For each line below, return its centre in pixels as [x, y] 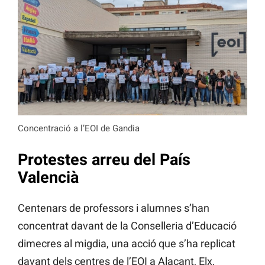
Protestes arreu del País [104, 159]
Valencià [48, 177]
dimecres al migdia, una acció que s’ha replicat [127, 243]
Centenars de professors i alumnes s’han [114, 208]
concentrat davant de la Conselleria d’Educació [127, 225]
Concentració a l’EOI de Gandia [79, 129]
